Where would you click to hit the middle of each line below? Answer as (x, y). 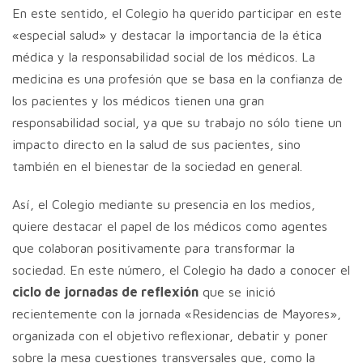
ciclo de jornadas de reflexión (105, 291)
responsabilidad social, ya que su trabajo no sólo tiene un (177, 122)
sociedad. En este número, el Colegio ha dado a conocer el (181, 269)
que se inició (237, 291)
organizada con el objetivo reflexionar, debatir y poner (170, 335)
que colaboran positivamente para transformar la (154, 248)
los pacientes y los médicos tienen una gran (138, 100)
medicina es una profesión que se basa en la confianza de (177, 78)
